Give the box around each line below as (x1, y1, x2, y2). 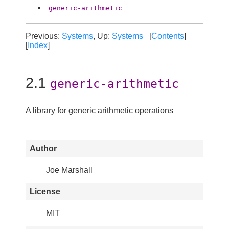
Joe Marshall (46, 166, 93, 175)
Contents (151, 31, 184, 40)
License (30, 187, 60, 196)
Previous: (26, 31, 62, 40)
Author (30, 144, 57, 153)
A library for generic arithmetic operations (26, 106, 173, 116)
